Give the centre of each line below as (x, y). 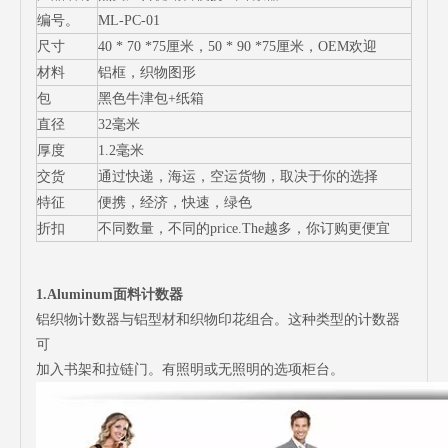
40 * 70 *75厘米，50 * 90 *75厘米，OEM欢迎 (237, 46)
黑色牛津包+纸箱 (151, 98)
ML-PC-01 (129, 20)
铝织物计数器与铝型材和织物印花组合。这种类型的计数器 (218, 319)
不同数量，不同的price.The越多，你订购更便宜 (244, 228)
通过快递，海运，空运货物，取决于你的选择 (238, 176)
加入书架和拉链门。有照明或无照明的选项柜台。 (190, 369)
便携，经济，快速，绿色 (175, 202)
